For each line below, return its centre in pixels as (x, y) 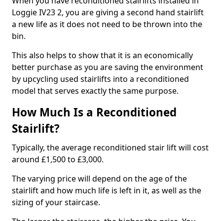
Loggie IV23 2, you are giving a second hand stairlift (108, 12)
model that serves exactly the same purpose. (95, 91)
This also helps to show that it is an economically (102, 55)
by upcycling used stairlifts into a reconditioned (100, 79)
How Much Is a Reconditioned (94, 112)
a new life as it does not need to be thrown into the (107, 24)
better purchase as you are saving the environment (108, 67)
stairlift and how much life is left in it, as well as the (107, 190)
